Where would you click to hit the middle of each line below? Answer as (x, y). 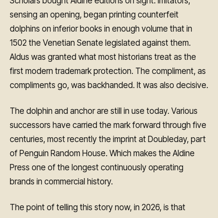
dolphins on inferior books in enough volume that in (101, 29)
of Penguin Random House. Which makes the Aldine (102, 154)
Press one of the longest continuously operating (97, 168)
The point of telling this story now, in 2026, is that (98, 207)
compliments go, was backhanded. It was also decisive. (109, 85)
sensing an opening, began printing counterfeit (94, 15)
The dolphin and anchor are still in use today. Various (104, 111)
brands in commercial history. (61, 182)
